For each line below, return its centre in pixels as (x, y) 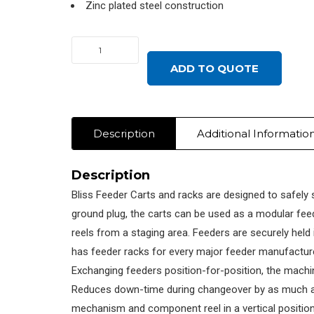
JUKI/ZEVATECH (109, 102)
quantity (89, 159)
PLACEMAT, (97, 121)
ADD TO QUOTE (214, 69)
